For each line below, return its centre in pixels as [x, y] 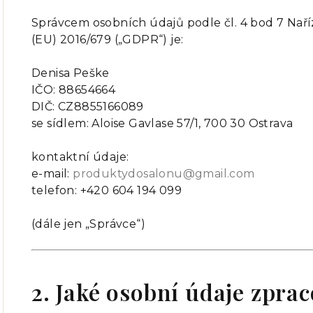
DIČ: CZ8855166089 [88, 107]
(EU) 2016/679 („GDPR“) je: [108, 39]
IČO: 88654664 [74, 90]
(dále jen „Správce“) [88, 224]
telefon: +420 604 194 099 [107, 190]
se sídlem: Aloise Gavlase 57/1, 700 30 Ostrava [162, 123]
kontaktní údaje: [80, 157]
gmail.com [225, 174]
